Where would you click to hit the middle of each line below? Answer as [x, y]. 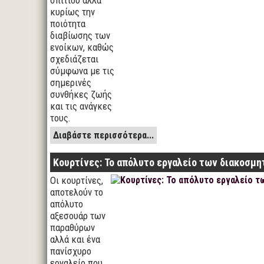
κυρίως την [72, 12]
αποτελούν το [77, 192]
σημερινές [71, 82]
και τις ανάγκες [81, 106]
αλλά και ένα [75, 239]
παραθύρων [72, 227]
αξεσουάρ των [78, 216]
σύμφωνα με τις [82, 71]
